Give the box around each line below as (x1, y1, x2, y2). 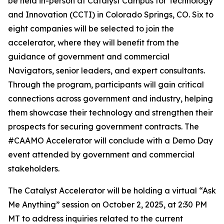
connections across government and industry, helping (8, 93, 213, 103)
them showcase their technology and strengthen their (8, 107, 213, 117)
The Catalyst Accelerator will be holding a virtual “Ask (8, 185, 216, 195)
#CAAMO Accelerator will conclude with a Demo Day (8, 135, 213, 145)
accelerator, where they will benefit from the (8, 37, 179, 47)
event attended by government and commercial (8, 149, 194, 159)
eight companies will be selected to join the (8, 23, 174, 33)
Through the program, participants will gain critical (8, 79, 204, 89)
